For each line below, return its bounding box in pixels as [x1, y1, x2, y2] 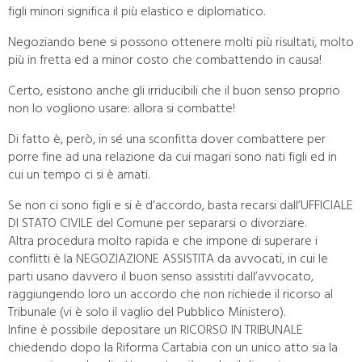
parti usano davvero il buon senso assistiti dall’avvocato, [8, 267, 314, 285]
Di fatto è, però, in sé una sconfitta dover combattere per [8, 130, 326, 148]
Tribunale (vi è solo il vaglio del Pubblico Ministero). [8, 303, 285, 321]
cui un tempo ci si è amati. [8, 166, 149, 183]
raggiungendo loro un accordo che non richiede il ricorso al [8, 285, 333, 303]
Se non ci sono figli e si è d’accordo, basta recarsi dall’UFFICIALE [8, 196, 353, 214]
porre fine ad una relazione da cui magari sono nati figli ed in [8, 148, 337, 166]
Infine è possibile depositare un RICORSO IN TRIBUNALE [8, 321, 303, 339]
